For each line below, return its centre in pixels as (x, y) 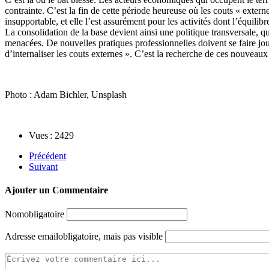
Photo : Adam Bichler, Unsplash (66, 94)
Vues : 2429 (51, 135)
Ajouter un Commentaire (56, 190)
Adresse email (32, 237)
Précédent (47, 156)
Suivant (43, 166)
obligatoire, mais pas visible (110, 237)
